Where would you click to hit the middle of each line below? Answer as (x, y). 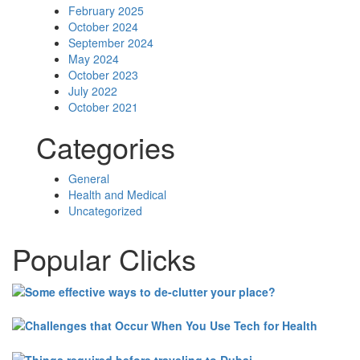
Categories (106, 147)
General (89, 178)
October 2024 (103, 27)
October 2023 (103, 75)
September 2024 (111, 43)
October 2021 (103, 107)
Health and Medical (117, 194)
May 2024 (94, 59)
